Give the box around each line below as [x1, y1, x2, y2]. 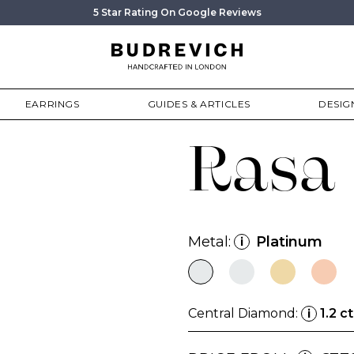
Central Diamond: [188, 306, 301, 321]
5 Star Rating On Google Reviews [92, 6, 262, 18]
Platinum [256, 233, 322, 250]
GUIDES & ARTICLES [147, 98, 250, 110]
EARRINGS [24, 98, 80, 110]
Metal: [188, 233, 231, 250]
